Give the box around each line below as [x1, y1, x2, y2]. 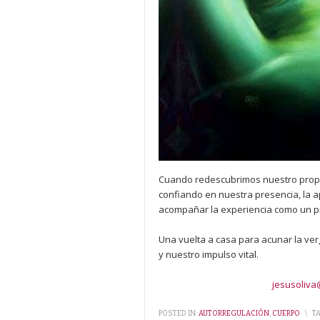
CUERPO [272, 309, 300, 318]
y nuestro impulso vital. [159, 247, 261, 261]
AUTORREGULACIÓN [199, 309, 269, 318]
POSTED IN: [159, 309, 197, 318]
